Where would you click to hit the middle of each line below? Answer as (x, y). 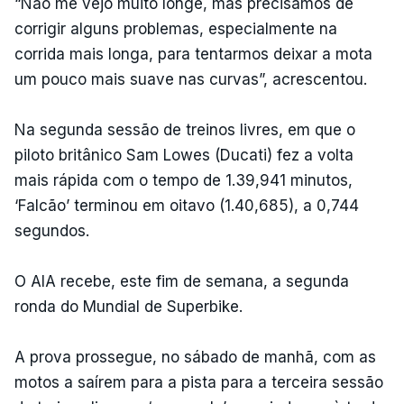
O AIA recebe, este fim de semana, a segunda (182, 281)
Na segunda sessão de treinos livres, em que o (185, 129)
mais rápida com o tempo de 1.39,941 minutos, (184, 180)
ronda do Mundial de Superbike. (129, 306)
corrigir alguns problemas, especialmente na (176, 28)
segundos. (52, 230)
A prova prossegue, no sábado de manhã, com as (195, 357)
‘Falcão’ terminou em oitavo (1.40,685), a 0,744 (187, 205)
